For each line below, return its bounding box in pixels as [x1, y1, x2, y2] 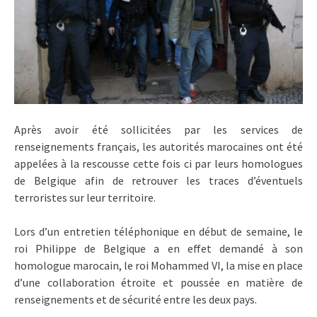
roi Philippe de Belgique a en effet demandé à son [14, 241, 303, 255]
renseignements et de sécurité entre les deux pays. [14, 292, 257, 306]
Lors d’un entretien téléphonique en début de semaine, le [14, 224, 303, 238]
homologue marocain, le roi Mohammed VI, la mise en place [14, 258, 303, 272]
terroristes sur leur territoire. [14, 190, 156, 204]
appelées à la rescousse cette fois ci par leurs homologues [14, 156, 303, 171]
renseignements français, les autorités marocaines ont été [14, 139, 303, 154]
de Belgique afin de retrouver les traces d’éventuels [14, 173, 303, 188]
